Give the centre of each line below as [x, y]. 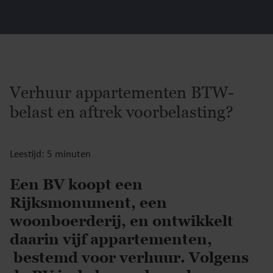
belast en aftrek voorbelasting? [122, 112]
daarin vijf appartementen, [111, 239]
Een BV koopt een [76, 184]
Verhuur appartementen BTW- [122, 92]
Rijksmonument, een [88, 203]
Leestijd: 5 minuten [50, 154]
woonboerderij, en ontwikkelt [122, 221]
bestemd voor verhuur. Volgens [129, 257]
